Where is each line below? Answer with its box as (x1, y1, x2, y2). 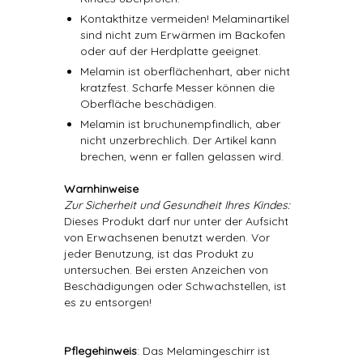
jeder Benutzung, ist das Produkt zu (64, 246, 254, 261)
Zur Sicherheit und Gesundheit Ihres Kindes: (64, 198, 290, 212)
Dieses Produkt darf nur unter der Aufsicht (64, 214, 288, 228)
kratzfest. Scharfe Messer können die (80, 80, 275, 95)
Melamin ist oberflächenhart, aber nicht (80, 64, 290, 79)
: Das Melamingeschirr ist (137, 344, 270, 358)
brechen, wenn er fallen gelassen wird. (80, 149, 284, 164)
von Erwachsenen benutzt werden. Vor (64, 230, 270, 245)
